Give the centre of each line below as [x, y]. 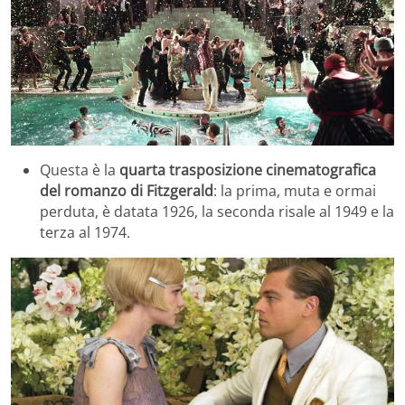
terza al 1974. [85, 232]
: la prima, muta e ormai [295, 190]
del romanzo [83, 190]
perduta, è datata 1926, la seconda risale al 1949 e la [217, 211]
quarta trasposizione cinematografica [246, 170]
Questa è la [78, 170]
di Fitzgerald [172, 190]
